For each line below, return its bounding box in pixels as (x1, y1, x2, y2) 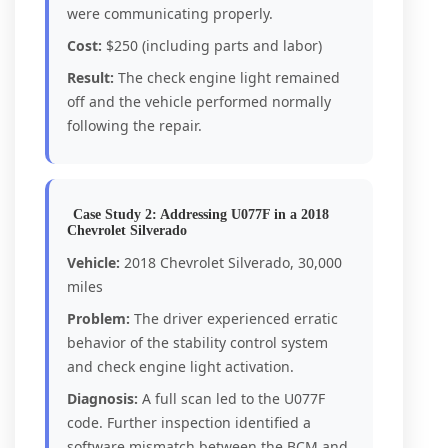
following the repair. (67, 116, 202, 135)
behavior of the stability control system (67, 333, 328, 352)
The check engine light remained (114, 68, 340, 87)
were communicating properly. (67, 4, 273, 23)
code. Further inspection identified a (67, 413, 311, 432)
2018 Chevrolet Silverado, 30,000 (120, 253, 342, 272)
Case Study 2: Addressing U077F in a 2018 (73, 207, 329, 222)
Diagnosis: (67, 389, 138, 408)
